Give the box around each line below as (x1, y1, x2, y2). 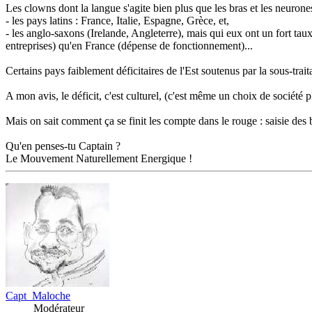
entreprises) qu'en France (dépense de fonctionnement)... (6, 40, 253, 52)
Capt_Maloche (6, 290, 70, 302)
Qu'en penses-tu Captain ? (6, 140, 120, 153)
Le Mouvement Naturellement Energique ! (6, 153, 192, 165)
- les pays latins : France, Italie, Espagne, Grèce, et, (6, 15, 229, 27)
